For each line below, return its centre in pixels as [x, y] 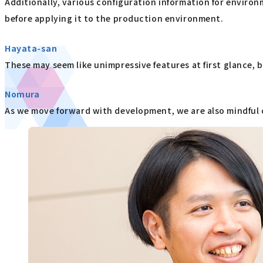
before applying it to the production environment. [114, 18]
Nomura [22, 94]
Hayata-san [31, 48]
